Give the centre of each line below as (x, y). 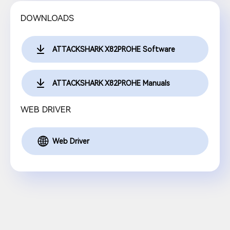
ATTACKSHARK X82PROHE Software (114, 50)
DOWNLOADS (47, 18)
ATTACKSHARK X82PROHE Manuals (111, 83)
